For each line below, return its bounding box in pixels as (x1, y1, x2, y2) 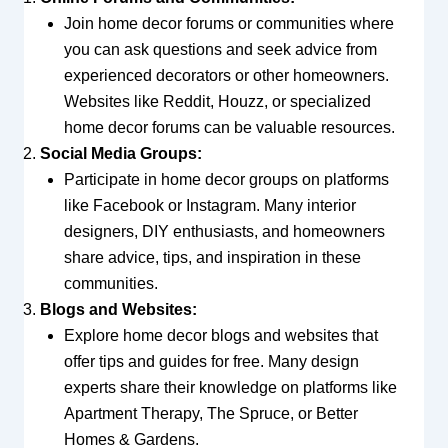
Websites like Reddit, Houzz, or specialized (63, 92, 371, 110)
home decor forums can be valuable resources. (63, 118, 395, 136)
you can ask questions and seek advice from (63, 40, 377, 58)
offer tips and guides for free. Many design (63, 352, 359, 370)
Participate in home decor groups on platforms (63, 170, 389, 188)
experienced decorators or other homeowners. (63, 66, 389, 84)
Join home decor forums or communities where (63, 14, 394, 32)
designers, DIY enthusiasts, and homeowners (63, 222, 385, 240)
